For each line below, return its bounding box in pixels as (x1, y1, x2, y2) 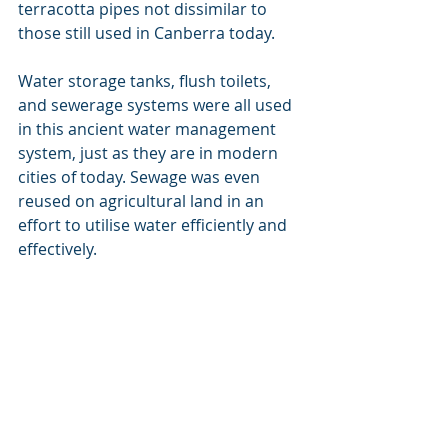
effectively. (18, 238, 97, 260)
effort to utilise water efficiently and (18, 214, 291, 236)
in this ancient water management (18, 118, 280, 140)
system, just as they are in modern (18, 142, 282, 164)
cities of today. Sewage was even (18, 166, 264, 188)
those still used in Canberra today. (18, 22, 275, 44)
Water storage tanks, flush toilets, (18, 70, 275, 92)
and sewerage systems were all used (18, 94, 296, 116)
